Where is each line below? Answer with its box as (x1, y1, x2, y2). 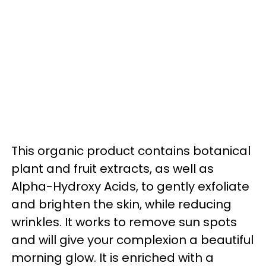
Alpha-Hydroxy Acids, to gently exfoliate (11, 178, 249, 195)
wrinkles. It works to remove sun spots (11, 214, 237, 231)
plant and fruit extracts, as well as (11, 160, 214, 178)
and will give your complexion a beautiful (11, 232, 254, 249)
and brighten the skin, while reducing (11, 196, 232, 213)
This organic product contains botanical (11, 142, 251, 160)
